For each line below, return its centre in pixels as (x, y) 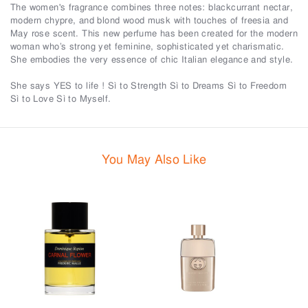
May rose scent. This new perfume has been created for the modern (154, 33)
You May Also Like (154, 159)
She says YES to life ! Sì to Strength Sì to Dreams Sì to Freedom (148, 86)
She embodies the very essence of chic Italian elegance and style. (152, 59)
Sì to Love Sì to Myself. (61, 99)
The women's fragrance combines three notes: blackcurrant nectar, (152, 7)
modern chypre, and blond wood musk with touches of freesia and (150, 20)
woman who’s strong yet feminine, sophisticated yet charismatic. (147, 46)
